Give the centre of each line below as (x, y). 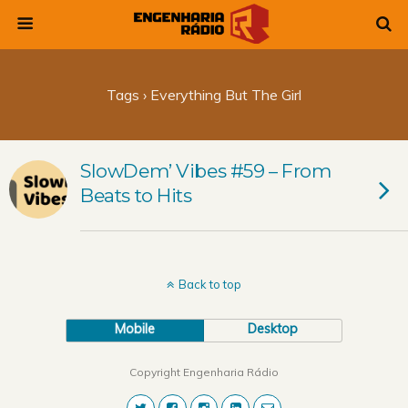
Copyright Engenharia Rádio (204, 372)
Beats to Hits (136, 195)
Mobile (135, 329)
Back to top (210, 284)
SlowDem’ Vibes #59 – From (206, 171)
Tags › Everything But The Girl (204, 95)
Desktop (273, 329)
